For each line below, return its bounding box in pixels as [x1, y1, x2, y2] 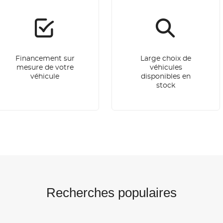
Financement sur [15, 55, 75, 62]
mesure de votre [16, 64, 74, 71]
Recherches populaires [46, 185, 177, 200]
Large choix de [140, 55, 191, 62]
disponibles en [141, 73, 191, 80]
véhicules [149, 64, 182, 71]
